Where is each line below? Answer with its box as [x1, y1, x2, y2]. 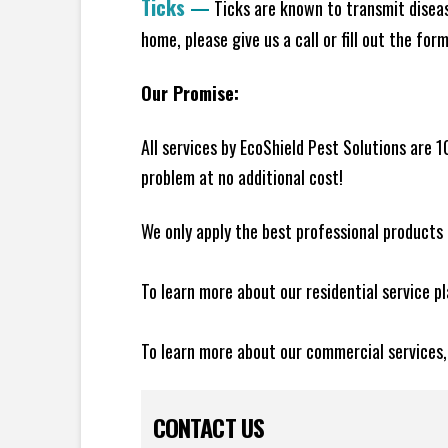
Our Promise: [140, 80, 239, 106]
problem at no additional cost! [140, 164, 343, 190]
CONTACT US [152, 409, 265, 445]
